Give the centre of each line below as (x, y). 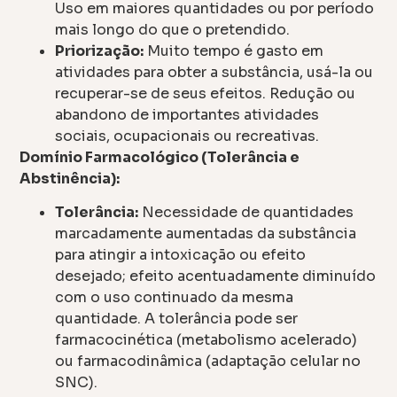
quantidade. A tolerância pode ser (177, 319)
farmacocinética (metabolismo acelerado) (206, 340)
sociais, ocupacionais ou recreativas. (187, 136)
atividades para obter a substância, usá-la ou (214, 72)
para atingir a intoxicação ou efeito (181, 255)
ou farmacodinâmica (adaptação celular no (208, 362)
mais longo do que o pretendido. (173, 29)
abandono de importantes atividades (187, 114)
